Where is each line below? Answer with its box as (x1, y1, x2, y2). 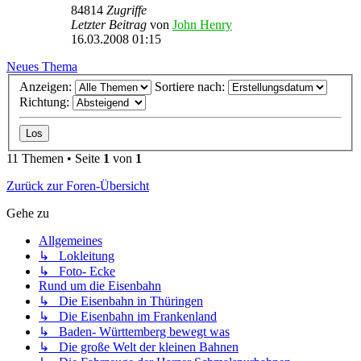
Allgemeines (39, 234, 102, 248)
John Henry (172, 17, 232, 31)
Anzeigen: (19, 80, 75, 94)
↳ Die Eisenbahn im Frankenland (39, 309, 217, 324)
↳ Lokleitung (39, 249, 114, 263)
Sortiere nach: (155, 80, 228, 94)
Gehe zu (6, 206, 49, 221)
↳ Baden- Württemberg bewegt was (39, 325, 230, 339)
